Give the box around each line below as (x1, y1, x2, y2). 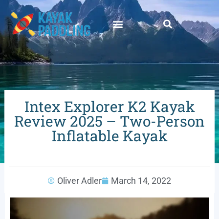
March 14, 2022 (111, 175, 171, 186)
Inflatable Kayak (51, 126, 168, 145)
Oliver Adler (57, 175, 102, 186)
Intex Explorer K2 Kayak (24, 96, 195, 116)
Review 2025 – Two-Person (14, 111, 205, 131)
